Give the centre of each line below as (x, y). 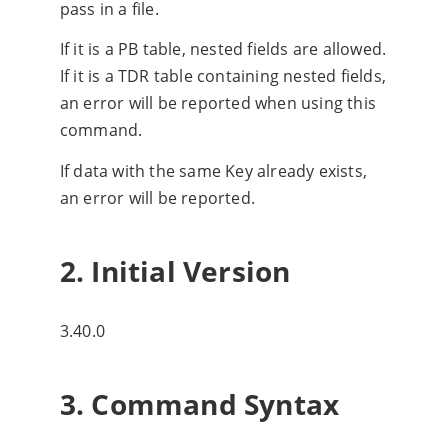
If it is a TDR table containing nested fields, (222, 76)
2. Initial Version (175, 270)
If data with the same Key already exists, (213, 170)
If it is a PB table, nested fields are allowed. (223, 49)
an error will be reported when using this (217, 103)
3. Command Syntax (199, 404)
